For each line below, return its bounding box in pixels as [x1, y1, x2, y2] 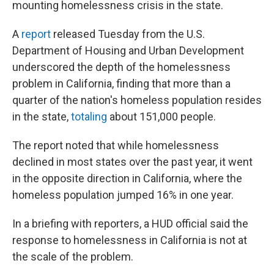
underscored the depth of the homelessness [12, 61, 231, 74]
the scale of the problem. [12, 250, 133, 264]
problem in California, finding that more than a [12, 77, 231, 91]
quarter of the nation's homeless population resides [12, 94, 262, 107]
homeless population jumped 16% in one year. [12, 188, 234, 202]
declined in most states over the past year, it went [12, 155, 253, 169]
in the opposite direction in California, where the [12, 172, 242, 185]
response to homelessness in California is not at [12, 234, 247, 247]
